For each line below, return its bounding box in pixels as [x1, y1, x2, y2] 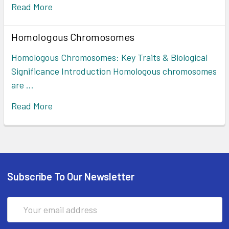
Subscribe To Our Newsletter [7, 170, 134, 183]
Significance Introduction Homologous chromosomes [11, 65, 217, 77]
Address [7, 212, 39, 223]
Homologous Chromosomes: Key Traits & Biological [11, 52, 208, 63]
